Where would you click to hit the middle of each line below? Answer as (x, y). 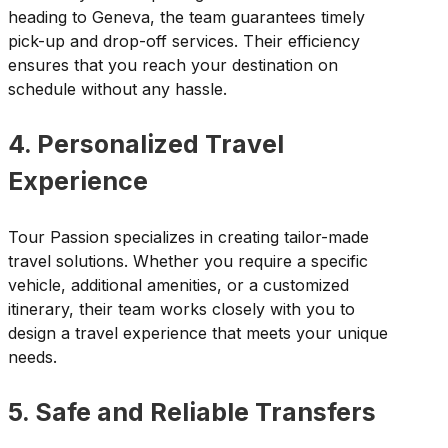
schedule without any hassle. (117, 88)
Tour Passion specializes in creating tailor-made (188, 236)
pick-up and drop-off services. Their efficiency (184, 40)
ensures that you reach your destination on (173, 64)
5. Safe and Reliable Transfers (192, 411)
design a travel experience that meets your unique (198, 332)
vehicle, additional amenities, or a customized (178, 284)
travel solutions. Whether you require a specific (188, 260)
